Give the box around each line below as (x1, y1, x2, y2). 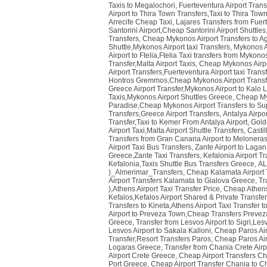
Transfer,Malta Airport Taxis (108, 60, 195, 68)
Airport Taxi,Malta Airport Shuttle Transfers (108, 126, 244, 135)
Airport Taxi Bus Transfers (108, 143, 191, 151)
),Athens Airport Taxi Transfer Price (108, 185, 220, 193)
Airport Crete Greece (108, 252, 175, 260)
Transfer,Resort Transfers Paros (108, 235, 211, 243)
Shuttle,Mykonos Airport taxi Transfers (108, 43, 230, 51)
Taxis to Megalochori (108, 1, 175, 10)
